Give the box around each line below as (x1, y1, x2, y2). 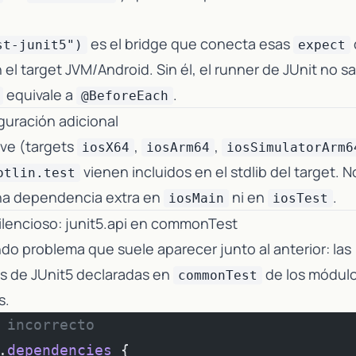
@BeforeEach (81, 88, 168, 103)
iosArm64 (146, 140, 210, 155)
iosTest (273, 191, 328, 206)
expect (298, 37, 346, 52)
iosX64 (82, 140, 130, 155)
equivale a (3, 85, 76, 104)
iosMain (168, 191, 224, 206)
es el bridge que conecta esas (87, 34, 293, 53)
